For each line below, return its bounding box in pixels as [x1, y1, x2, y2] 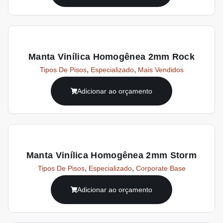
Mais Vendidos [137, 65, 184, 74]
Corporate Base [135, 164, 186, 172]
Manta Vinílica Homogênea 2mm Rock [28, 51, 195, 62]
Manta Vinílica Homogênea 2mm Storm [26, 150, 197, 160]
